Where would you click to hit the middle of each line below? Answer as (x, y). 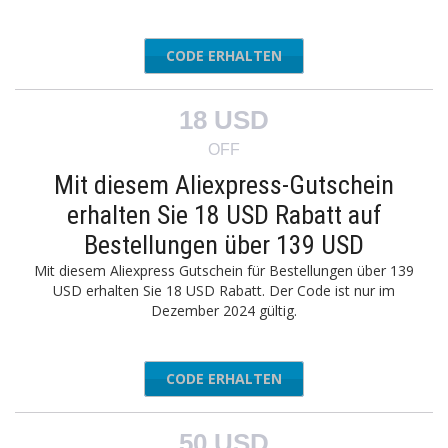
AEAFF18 (263, 378)
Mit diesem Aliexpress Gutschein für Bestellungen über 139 (224, 270)
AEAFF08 (263, 55)
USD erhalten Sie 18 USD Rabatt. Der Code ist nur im (224, 290)
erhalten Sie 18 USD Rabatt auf (224, 215)
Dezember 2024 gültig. (224, 310)
